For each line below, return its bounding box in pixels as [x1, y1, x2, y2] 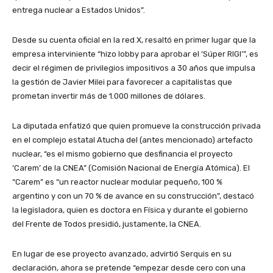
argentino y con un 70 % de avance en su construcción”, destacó [12, 191, 254, 200]
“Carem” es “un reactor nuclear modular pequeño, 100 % [12, 177, 222, 186]
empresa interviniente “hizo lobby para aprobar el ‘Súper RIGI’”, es [12, 49, 258, 58]
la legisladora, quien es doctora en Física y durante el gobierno [12, 205, 248, 214]
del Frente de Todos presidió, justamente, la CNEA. [12, 219, 201, 229]
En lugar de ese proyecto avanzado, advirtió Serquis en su [12, 249, 232, 258]
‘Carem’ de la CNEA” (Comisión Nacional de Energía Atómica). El [12, 163, 250, 172]
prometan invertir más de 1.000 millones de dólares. [12, 91, 205, 101]
